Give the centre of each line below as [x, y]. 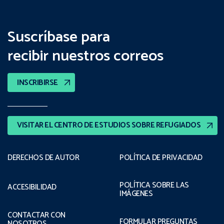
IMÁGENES [136, 194]
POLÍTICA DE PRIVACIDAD [161, 157]
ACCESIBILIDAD [32, 187]
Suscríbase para [59, 37]
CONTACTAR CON [37, 215]
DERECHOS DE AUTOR [43, 157]
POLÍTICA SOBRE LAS [154, 185]
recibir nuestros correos [85, 56]
